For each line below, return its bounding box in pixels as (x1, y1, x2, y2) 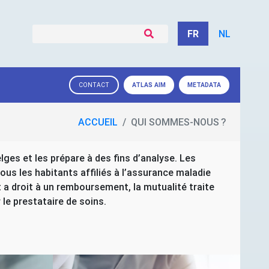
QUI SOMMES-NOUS (131, 116, 219, 128)
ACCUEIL (78, 116, 118, 128)
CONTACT (79, 81, 109, 89)
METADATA (187, 81, 221, 89)
